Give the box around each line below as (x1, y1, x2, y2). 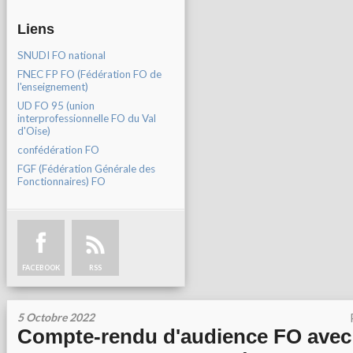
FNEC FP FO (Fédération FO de (17, 68, 162, 80)
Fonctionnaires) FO (17, 175, 106, 188)
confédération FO (17, 143, 99, 156)
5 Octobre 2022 (17, 310, 95, 324)
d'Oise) (17, 124, 50, 137)
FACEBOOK (22, 263, 60, 272)
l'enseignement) (17, 80, 88, 93)
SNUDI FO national (17, 49, 106, 61)
